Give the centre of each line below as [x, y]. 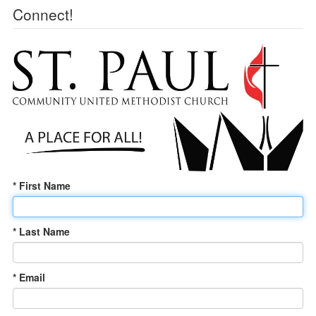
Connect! [43, 14]
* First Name [41, 185]
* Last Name [41, 231]
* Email [29, 277]
